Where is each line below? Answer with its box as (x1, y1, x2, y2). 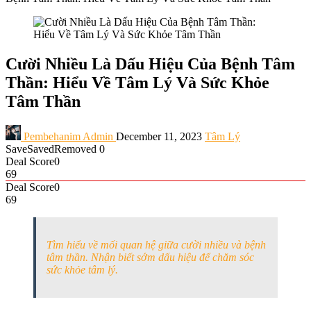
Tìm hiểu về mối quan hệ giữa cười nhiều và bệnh (47, 238, 266, 251)
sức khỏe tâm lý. (47, 263, 118, 276)
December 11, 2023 (116, 130, 202, 142)
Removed (54, 142, 96, 155)
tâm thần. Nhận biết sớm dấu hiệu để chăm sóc (47, 251, 254, 263)
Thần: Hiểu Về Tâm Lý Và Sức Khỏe (6, 73, 269, 92)
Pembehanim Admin (21, 130, 116, 142)
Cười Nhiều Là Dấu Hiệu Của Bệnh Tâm (6, 54, 295, 73)
